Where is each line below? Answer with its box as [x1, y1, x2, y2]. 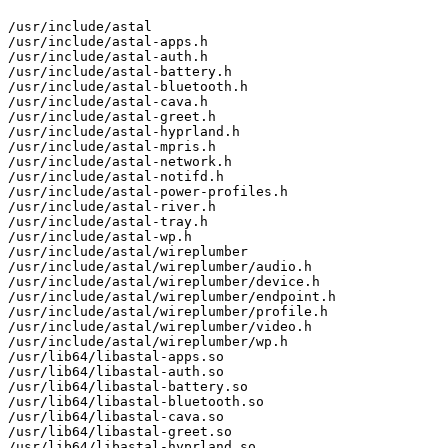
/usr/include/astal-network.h [8, 154, 232, 170]
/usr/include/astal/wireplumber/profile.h [8, 304, 328, 320]
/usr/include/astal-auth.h [8, 49, 208, 65]
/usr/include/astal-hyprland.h [8, 124, 240, 140]
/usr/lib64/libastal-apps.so [8, 349, 224, 365]
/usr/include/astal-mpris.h [8, 139, 216, 155]
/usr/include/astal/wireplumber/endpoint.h [8, 289, 336, 305]
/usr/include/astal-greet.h [8, 109, 216, 125]
